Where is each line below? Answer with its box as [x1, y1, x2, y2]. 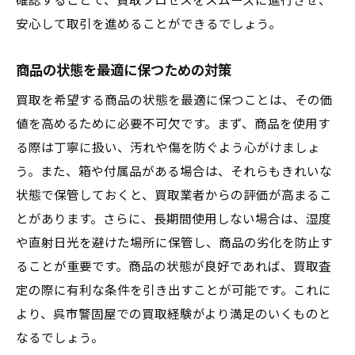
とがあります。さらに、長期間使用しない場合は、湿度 [16, 212, 331, 227]
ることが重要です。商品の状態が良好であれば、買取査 [16, 260, 331, 274]
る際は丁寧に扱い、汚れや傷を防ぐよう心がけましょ [16, 141, 320, 155]
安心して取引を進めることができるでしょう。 [16, 17, 281, 32]
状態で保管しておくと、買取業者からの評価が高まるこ [16, 189, 332, 203]
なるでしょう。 [16, 331, 104, 345]
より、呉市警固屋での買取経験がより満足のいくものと [16, 307, 331, 322]
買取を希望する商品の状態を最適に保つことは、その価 [16, 94, 333, 108]
